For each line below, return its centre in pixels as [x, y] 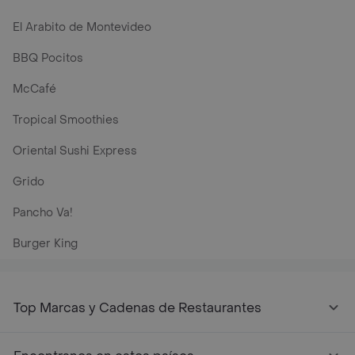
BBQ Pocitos [48, 58]
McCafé [34, 89]
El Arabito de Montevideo [82, 27]
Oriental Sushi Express [75, 151]
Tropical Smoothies [66, 120]
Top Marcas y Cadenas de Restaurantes [137, 308]
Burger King [45, 244]
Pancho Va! [43, 213]
